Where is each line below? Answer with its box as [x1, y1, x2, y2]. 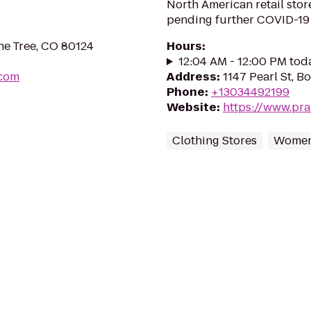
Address [167, 69, 217, 85]
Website [167, 99, 217, 115]
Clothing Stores [172, 133, 257, 149]
